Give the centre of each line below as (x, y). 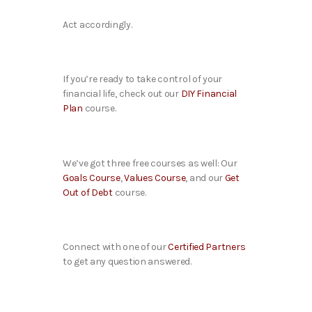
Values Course (155, 178)
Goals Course (92, 178)
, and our (204, 178)
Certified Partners (207, 247)
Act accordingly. (99, 24)
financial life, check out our (122, 94)
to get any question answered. (128, 262)
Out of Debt (88, 192)
